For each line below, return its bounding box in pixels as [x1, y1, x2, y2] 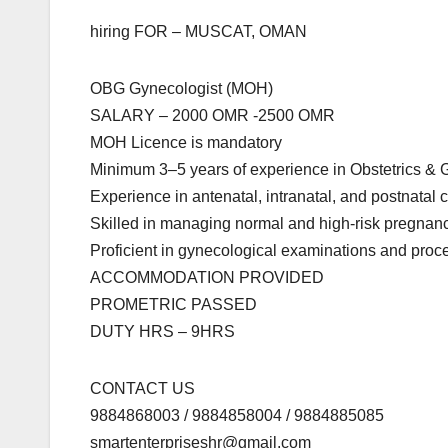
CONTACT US [90, 380, 195, 398]
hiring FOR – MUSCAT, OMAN [90, 23, 307, 41]
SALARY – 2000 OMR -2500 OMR [90, 107, 335, 125]
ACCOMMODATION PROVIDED [90, 269, 324, 287]
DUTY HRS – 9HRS [90, 323, 235, 341]
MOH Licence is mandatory [90, 134, 282, 152]
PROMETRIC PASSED [90, 296, 257, 314]
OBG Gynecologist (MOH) [90, 80, 273, 98]
